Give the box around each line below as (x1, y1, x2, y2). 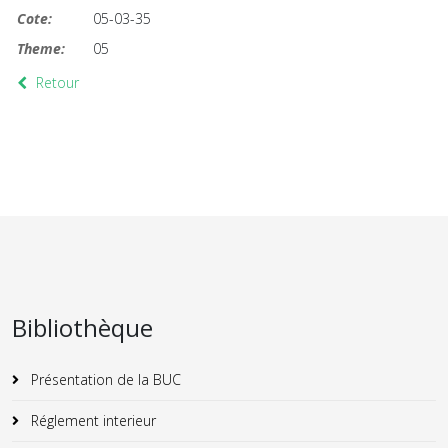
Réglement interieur (27, 411, 156, 430)
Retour (31, 73, 79, 92)
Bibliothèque (12, 311, 153, 344)
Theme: (17, 39, 65, 58)
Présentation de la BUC (27, 370, 181, 389)
